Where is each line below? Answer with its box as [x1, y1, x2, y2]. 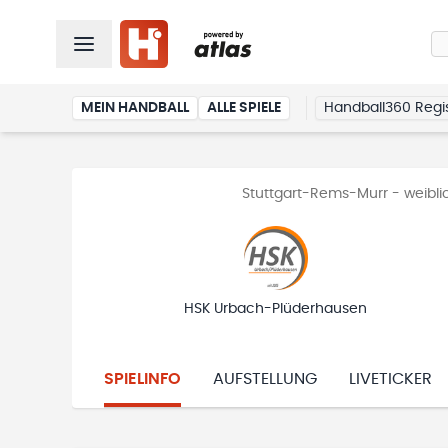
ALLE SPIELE [207, 101, 281, 115]
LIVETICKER [349, 371, 432, 387]
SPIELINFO [104, 371, 181, 387]
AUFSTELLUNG [213, 371, 317, 387]
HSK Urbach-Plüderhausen [184, 302, 367, 316]
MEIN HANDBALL [81, 101, 189, 115]
